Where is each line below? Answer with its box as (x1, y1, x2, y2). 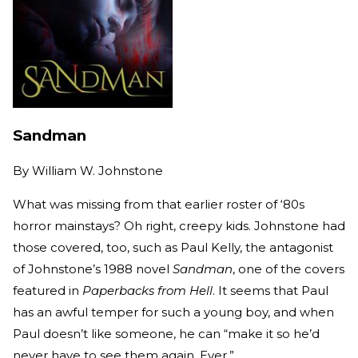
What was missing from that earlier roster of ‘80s (13, 196, 304, 212)
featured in (13, 282, 82, 298)
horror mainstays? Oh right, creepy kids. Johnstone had (13, 217, 345, 233)
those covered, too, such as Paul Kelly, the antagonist (13, 239, 333, 255)
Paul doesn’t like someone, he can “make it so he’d (13, 325, 320, 341)
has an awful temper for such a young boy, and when (13, 304, 334, 320)
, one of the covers (233, 261, 344, 276)
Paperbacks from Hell (82, 282, 213, 298)
